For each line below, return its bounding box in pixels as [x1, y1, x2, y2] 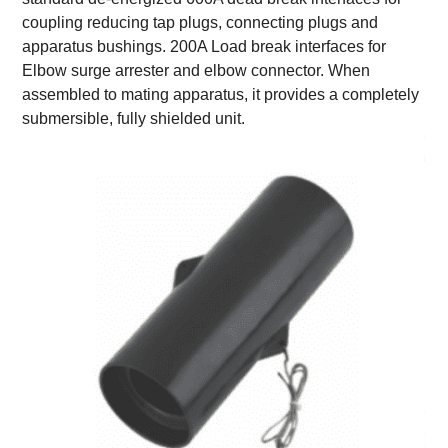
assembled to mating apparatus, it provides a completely [22, 85, 420, 103]
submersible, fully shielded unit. [22, 109, 246, 127]
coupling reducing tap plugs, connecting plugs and [22, 13, 379, 31]
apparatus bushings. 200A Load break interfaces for [22, 37, 387, 55]
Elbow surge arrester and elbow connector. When [22, 61, 371, 79]
